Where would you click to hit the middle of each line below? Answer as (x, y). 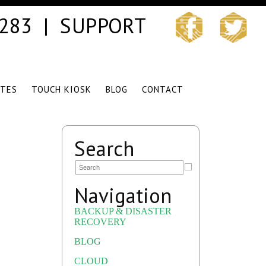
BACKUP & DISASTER (123, 211)
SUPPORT (103, 26)
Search (104, 148)
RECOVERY (100, 222)
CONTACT (162, 89)
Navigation (123, 195)
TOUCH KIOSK (61, 89)
